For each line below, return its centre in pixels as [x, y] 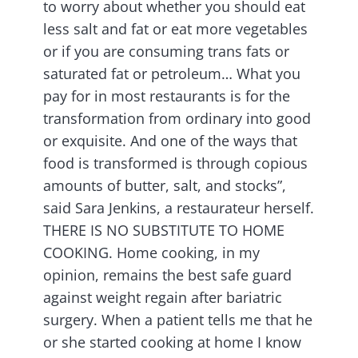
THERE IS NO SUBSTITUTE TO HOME [164, 231]
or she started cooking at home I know [172, 342]
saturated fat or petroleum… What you [172, 74]
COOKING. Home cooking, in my [151, 253]
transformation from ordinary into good [177, 119]
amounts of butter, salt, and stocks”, [165, 186]
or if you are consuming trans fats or [166, 52]
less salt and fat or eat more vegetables [175, 29]
